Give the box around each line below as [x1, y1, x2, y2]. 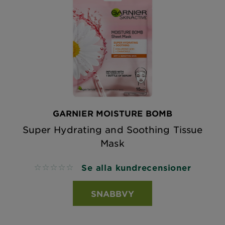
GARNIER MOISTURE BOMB [52, 108, 173, 118]
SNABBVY [91, 188, 134, 198]
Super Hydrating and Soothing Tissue [22, 124, 203, 135]
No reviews [34, 163, 78, 173]
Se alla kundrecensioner [81, 162, 191, 172]
